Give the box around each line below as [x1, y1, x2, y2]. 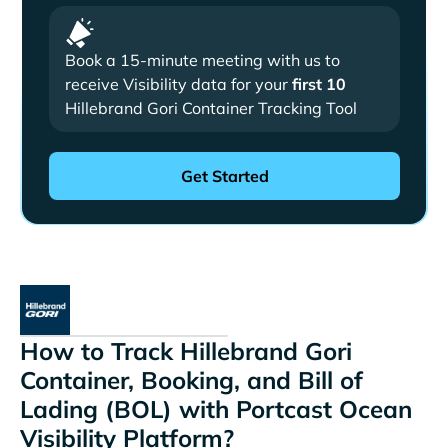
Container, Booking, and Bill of [20, 364, 363, 395]
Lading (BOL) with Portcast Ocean [20, 393, 412, 424]
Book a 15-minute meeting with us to [65, 49, 341, 70]
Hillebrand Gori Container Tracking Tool [65, 97, 358, 118]
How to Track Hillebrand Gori [20, 335, 352, 366]
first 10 [292, 73, 347, 94]
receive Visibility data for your [65, 73, 293, 94]
